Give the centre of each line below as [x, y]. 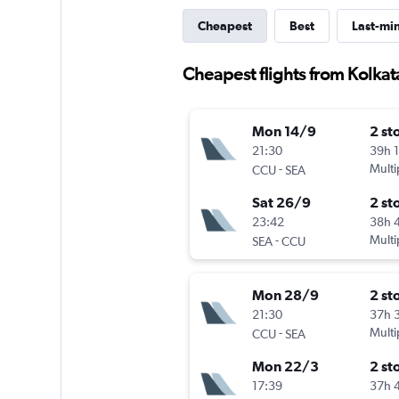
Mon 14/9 [284, 131]
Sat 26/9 [281, 203]
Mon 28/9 [285, 295]
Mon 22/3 [285, 366]
